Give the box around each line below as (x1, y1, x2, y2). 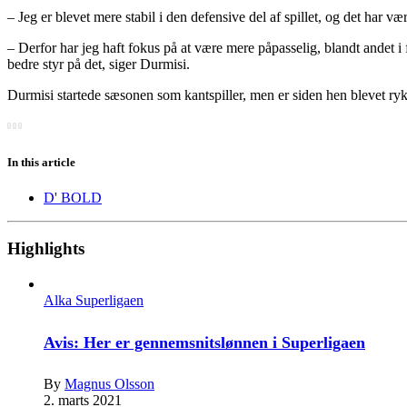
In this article (7, 154, 75, 169)
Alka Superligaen (44, 293, 144, 309)
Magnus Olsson (65, 376, 154, 392)
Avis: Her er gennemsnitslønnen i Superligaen (44, 333, 365, 352)
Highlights (7, 239, 84, 259)
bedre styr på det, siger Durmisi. (7, 56, 190, 73)
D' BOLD (44, 189, 102, 205)
